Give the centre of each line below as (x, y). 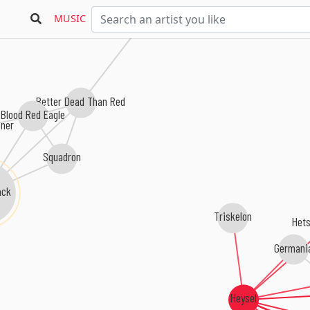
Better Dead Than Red (80, 101)
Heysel (244, 298)
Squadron (61, 156)
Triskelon (232, 216)
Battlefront (145, 18)
